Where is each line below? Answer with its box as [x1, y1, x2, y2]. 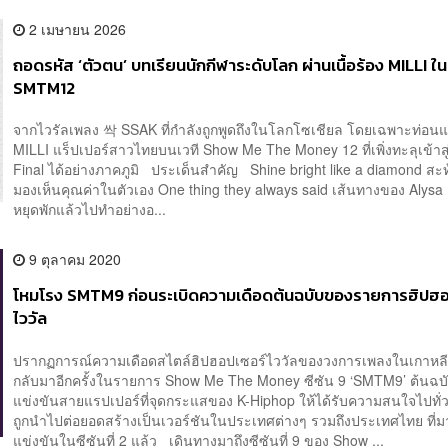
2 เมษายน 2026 [25, 18, 127, 39]
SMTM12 [13, 75, 76, 101]
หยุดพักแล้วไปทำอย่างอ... [13, 199, 167, 220]
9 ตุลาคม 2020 [25, 249, 122, 270]
